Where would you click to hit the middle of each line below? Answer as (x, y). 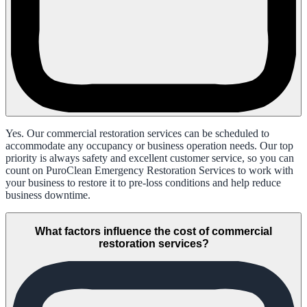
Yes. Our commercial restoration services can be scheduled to (137, 134)
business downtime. (48, 195)
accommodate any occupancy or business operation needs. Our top (149, 146)
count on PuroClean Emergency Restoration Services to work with (149, 171)
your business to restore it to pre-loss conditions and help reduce (143, 183)
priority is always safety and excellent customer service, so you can (150, 158)
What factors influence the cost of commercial (153, 232)
